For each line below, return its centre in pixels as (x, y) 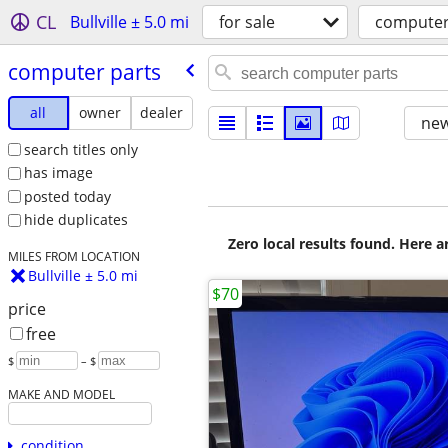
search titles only (80, 149)
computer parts (84, 71)
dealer (162, 112)
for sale (247, 22)
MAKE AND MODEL (61, 394)
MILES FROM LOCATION (73, 256)
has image (58, 173)
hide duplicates (75, 220)
